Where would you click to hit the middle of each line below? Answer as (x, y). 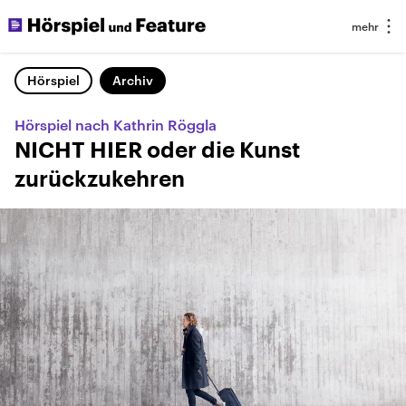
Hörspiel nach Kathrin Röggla (116, 125)
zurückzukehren (100, 179)
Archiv (133, 80)
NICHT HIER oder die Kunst (157, 150)
